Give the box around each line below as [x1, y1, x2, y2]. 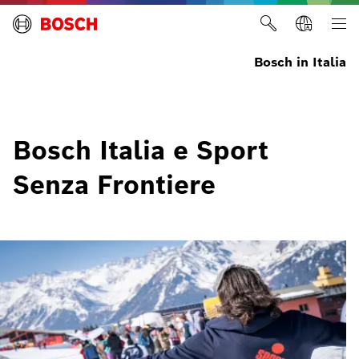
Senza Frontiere [13, 168, 216, 201]
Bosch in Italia [254, 54, 346, 71]
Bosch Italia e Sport [13, 134, 268, 167]
